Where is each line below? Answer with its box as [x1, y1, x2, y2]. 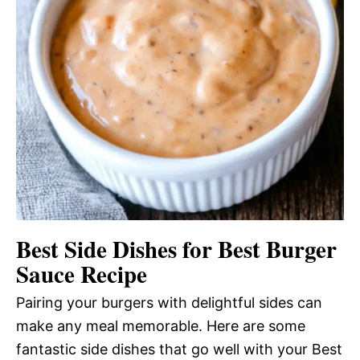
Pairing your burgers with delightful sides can [16, 294, 322, 312]
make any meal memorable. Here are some [16, 317, 305, 335]
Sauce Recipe [16, 257, 147, 292]
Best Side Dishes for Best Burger [16, 232, 337, 267]
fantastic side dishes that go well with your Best [16, 341, 342, 358]
